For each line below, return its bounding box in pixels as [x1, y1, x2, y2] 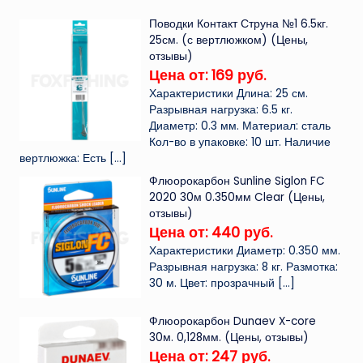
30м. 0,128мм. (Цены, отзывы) [149, 329, 310, 345]
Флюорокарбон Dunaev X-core [149, 313, 317, 329]
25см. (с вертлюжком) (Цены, [149, 32, 309, 49]
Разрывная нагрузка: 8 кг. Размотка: [149, 259, 339, 275]
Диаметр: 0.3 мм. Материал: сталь [149, 118, 331, 135]
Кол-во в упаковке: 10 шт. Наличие [149, 135, 331, 151]
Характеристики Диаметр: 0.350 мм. [149, 243, 341, 259]
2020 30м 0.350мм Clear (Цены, [149, 190, 326, 206]
